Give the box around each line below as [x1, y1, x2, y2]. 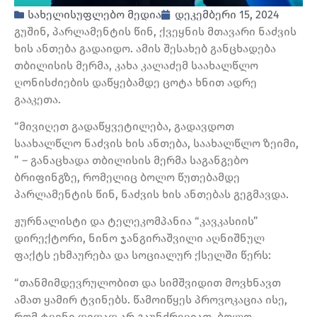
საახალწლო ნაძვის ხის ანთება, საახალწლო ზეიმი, [14, 136, 299, 150]
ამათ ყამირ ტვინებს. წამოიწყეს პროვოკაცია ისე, [14, 292, 287, 306]
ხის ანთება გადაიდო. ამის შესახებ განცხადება [14, 41, 276, 55]
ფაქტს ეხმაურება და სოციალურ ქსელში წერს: [14, 248, 271, 263]
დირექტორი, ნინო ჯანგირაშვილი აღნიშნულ [14, 231, 265, 246]
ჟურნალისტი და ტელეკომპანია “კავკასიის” [14, 214, 258, 229]
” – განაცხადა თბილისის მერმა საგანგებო [14, 153, 248, 167]
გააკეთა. [14, 92, 61, 106]
